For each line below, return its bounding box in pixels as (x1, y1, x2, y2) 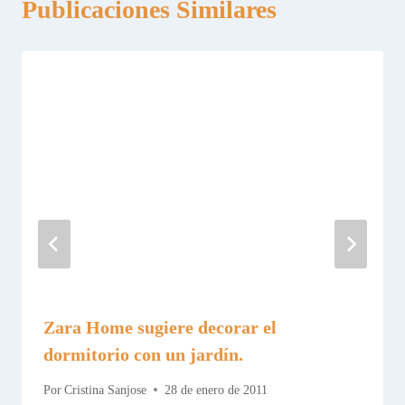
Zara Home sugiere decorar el (43, 317, 277, 338)
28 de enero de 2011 (165, 382, 268, 397)
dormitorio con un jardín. (43, 344, 243, 365)
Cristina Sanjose (64, 382, 147, 397)
